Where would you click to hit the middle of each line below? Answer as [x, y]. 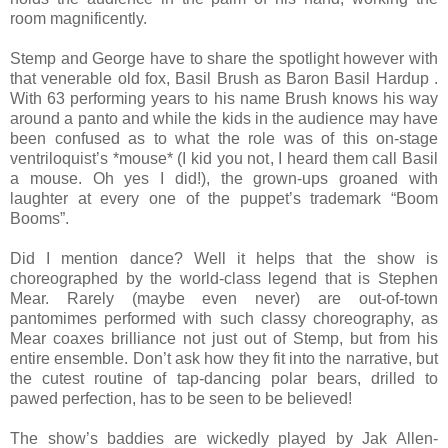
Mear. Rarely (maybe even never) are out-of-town [224, 299]
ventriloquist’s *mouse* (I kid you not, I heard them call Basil [224, 159]
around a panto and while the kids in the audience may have [224, 119]
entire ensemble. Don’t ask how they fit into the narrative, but [224, 359]
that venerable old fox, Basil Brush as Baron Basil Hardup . [224, 79]
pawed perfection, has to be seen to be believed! [181, 399]
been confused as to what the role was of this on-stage [224, 139]
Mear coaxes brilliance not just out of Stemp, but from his [224, 339]
